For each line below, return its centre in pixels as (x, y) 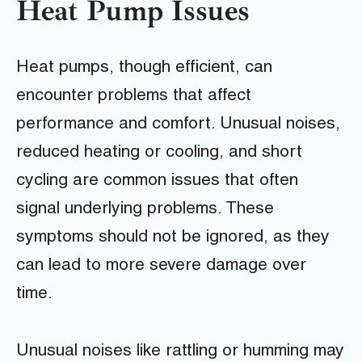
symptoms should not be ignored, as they (173, 238)
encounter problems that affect (134, 96)
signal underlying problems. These (145, 209)
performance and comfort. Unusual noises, (178, 124)
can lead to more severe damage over (161, 266)
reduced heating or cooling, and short (159, 153)
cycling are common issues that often (157, 181)
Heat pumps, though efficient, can (144, 68)
